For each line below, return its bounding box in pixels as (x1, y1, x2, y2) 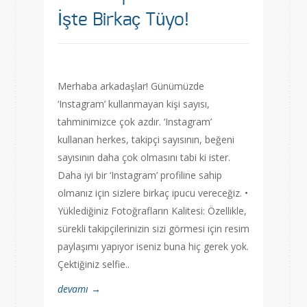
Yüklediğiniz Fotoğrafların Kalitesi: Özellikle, (58, 204, 247, 217)
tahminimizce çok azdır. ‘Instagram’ (58, 115, 212, 128)
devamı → (58, 282, 101, 295)
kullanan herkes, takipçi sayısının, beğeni (58, 133, 234, 146)
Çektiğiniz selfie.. (58, 258, 130, 271)
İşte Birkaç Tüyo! (58, 11, 189, 29)
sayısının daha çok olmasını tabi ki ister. (58, 151, 230, 164)
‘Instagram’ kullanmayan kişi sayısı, (58, 97, 210, 110)
